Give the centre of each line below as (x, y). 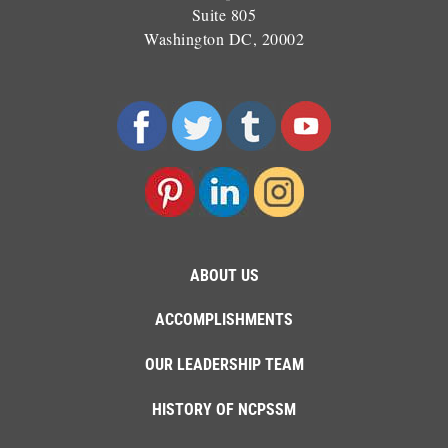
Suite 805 (224, 14)
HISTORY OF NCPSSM (224, 409)
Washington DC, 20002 (224, 38)
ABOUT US (224, 275)
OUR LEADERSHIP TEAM (224, 365)
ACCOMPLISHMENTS (224, 320)
